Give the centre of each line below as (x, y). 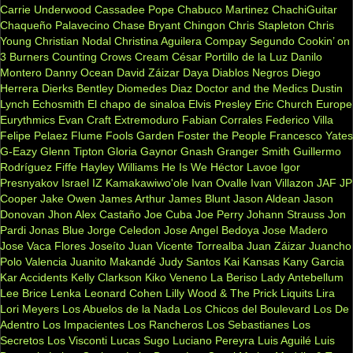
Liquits (297, 294)
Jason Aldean (267, 199)
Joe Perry (219, 215)
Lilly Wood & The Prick (221, 294)
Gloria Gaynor (142, 152)
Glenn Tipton (72, 152)
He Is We (184, 167)
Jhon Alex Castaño (95, 215)
